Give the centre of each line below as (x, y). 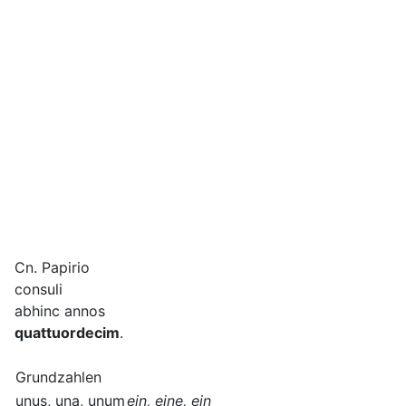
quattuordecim (67, 333)
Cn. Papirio (52, 268)
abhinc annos (60, 311)
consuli (39, 290)
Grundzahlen (58, 377)
